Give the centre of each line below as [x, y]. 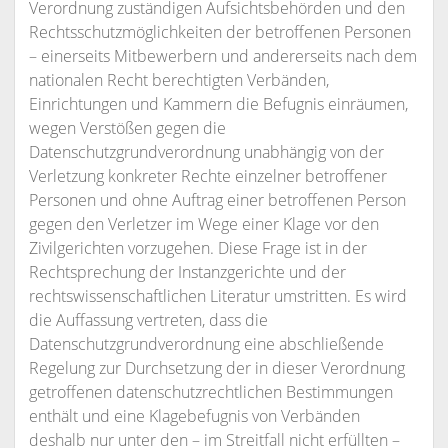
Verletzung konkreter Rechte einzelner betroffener [207, 176]
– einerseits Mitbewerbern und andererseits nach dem [222, 56]
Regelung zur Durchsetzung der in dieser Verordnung [216, 368]
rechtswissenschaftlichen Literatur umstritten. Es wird [217, 296]
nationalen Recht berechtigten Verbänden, [178, 80]
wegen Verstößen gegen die [127, 128]
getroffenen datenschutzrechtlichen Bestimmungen [210, 392]
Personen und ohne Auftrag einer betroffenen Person [217, 200]
